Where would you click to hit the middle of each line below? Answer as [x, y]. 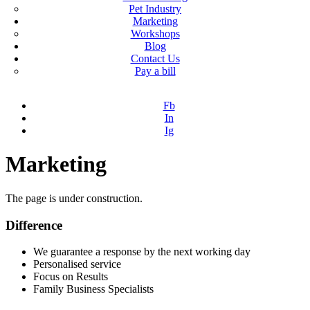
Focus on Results [71, 277]
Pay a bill [155, 71]
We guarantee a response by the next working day [142, 252]
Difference [34, 225]
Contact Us [155, 58]
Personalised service [77, 264]
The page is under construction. [74, 198]
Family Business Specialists [93, 289]
